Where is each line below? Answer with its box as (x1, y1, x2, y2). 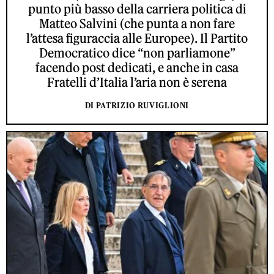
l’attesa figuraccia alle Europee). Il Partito (26, 31, 248, 46)
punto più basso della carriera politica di (28, 1, 246, 17)
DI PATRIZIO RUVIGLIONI (84, 100, 190, 111)
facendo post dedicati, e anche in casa (35, 60, 239, 76)
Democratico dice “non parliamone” (39, 45, 235, 61)
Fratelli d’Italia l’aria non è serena (47, 75, 227, 91)
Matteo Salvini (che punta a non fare (39, 16, 235, 32)
